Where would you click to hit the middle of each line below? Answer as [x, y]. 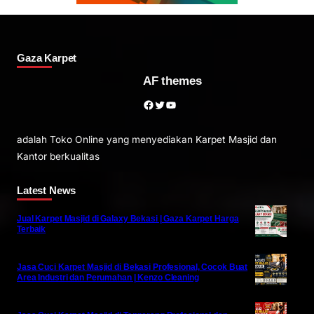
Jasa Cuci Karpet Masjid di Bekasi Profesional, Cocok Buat [132, 267]
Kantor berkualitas [58, 157]
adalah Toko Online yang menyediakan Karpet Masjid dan [147, 140]
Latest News [47, 190]
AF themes [172, 81]
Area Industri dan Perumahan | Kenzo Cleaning [108, 277]
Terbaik [32, 229]
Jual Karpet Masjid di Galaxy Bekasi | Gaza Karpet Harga [128, 218]
